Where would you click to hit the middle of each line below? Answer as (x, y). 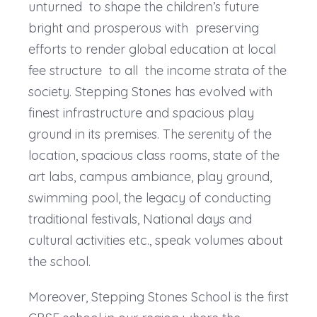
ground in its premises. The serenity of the (150, 134)
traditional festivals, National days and (140, 219)
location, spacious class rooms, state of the (154, 155)
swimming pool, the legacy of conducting (149, 197)
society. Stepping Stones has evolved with (150, 91)
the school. (61, 261)
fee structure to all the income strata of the (157, 70)
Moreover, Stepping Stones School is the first (158, 296)
